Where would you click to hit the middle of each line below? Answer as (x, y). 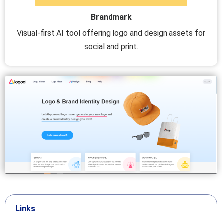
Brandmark (111, 17)
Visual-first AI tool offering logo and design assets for (111, 33)
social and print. (111, 46)
